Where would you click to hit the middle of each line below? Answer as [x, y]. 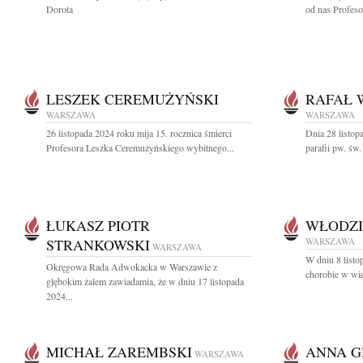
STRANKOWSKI [98, 245]
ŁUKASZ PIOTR [98, 225]
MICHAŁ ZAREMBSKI [119, 352]
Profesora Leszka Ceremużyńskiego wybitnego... [140, 147]
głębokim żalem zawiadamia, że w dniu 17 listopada [145, 281]
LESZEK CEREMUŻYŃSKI [132, 99]
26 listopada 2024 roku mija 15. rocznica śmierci [139, 133]
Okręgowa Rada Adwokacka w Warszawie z [132, 267]
